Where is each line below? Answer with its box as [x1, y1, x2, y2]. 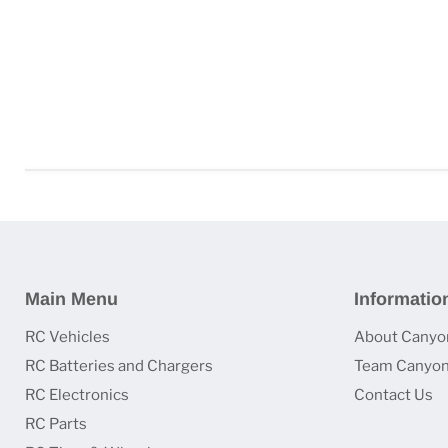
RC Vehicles [25, 328, 110, 346]
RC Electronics [25, 386, 129, 404]
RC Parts [25, 415, 87, 433]
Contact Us [353, 386, 433, 404]
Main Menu [25, 289, 118, 309]
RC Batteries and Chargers [25, 357, 213, 375]
